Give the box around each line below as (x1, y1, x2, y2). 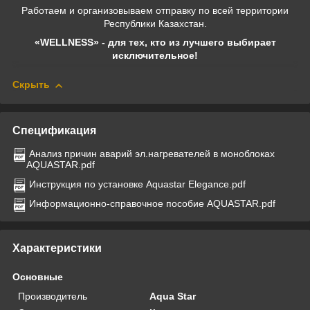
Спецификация (12, 124, 96, 136)
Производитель (18, 290, 87, 302)
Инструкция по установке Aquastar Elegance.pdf (29, 178, 246, 190)
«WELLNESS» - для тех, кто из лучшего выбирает (34, 37, 276, 48)
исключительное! (112, 50, 198, 62)
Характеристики (12, 241, 102, 254)
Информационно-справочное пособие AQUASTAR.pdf (29, 197, 275, 209)
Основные (12, 271, 63, 282)
